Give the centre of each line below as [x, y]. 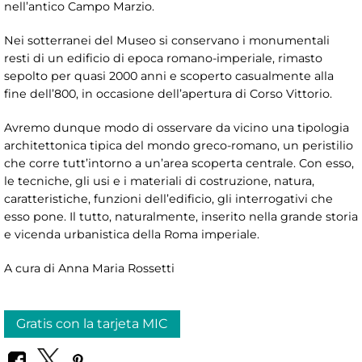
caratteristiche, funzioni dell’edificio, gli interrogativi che [168, 198]
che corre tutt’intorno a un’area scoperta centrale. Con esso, [179, 163]
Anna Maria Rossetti [116, 268]
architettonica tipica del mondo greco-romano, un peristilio [179, 145]
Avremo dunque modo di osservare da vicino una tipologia [177, 127]
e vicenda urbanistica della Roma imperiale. [132, 234]
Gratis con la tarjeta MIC [92, 323]
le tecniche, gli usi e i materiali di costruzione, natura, [159, 181]
